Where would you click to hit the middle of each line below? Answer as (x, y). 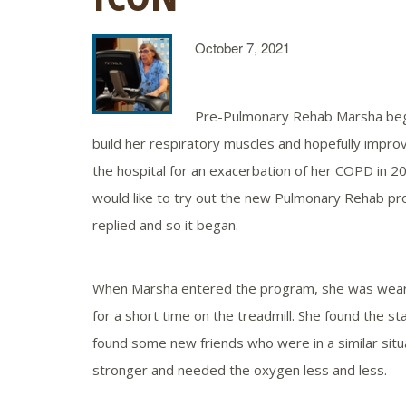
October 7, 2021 (242, 48)
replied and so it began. (165, 225)
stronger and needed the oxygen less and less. (240, 370)
